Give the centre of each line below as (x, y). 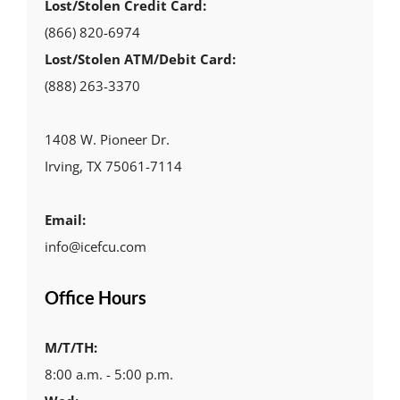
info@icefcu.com (95, 247)
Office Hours (95, 297)
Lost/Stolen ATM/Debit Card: (140, 59)
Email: (65, 220)
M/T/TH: (71, 348)
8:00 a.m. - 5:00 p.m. (108, 375)
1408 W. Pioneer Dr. (107, 140)
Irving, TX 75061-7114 (113, 167)
